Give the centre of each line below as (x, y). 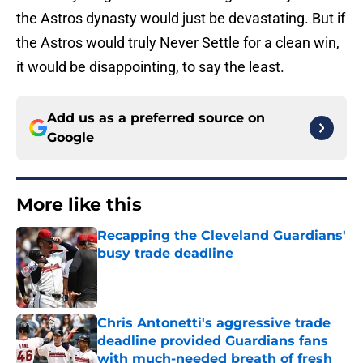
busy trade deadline (165, 254)
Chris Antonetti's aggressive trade (214, 323)
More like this (79, 205)
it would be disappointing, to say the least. (150, 67)
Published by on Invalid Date (167, 269)
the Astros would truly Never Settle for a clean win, (178, 43)
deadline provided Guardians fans (213, 341)
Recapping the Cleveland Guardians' (222, 236)
